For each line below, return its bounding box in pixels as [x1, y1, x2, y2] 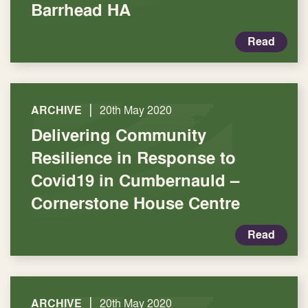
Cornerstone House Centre [31, 191, 240, 214]
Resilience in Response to [31, 146, 236, 169]
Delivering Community [31, 123, 206, 146]
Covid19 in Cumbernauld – [31, 168, 239, 192]
